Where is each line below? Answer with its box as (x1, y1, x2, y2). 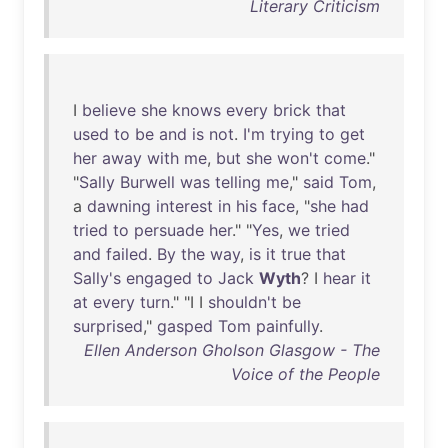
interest (156, 196, 213, 216)
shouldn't (208, 292, 277, 312)
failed (106, 244, 148, 264)
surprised (73, 316, 143, 336)
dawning (87, 196, 151, 216)
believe (82, 100, 136, 120)
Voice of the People (231, 364, 380, 384)
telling (215, 172, 261, 192)
